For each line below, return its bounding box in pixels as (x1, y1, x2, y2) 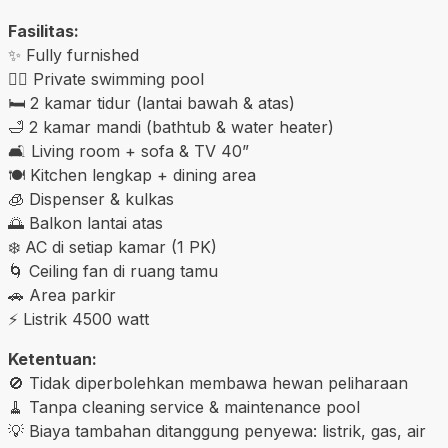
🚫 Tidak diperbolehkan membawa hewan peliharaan (8, 372, 408, 393)
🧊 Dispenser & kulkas (8, 188, 174, 209)
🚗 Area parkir (8, 284, 116, 305)
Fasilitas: (8, 20, 79, 41)
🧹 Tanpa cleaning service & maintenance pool (8, 396, 360, 417)
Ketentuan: (8, 348, 97, 369)
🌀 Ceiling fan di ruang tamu (8, 260, 218, 281)
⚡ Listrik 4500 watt (8, 308, 149, 329)
